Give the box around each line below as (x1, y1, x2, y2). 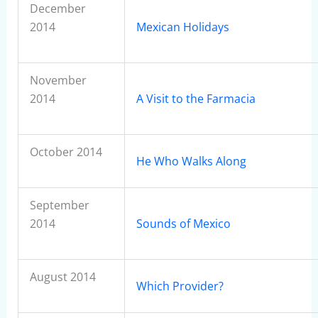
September (29, 197, 89, 213)
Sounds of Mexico (136, 216, 231, 231)
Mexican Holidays (136, 19, 232, 35)
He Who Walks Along (136, 153, 249, 169)
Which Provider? (136, 278, 224, 294)
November (29, 72, 87, 88)
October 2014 (29, 144, 102, 160)
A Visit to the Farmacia (136, 91, 256, 106)
